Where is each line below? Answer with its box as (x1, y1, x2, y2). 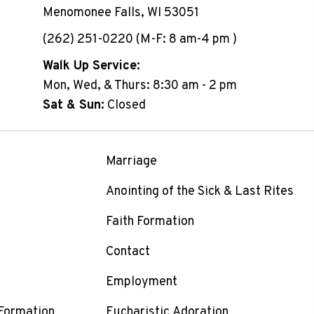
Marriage (105, 153, 157, 170)
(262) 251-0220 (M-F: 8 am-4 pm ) (42, 32, 237, 48)
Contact (105, 244, 150, 261)
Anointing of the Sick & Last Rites (105, 184, 294, 200)
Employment (105, 274, 177, 291)
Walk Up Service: (42, 58, 140, 75)
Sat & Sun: (42, 97, 104, 114)
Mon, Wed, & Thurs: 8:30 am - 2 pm (42, 78, 237, 95)
